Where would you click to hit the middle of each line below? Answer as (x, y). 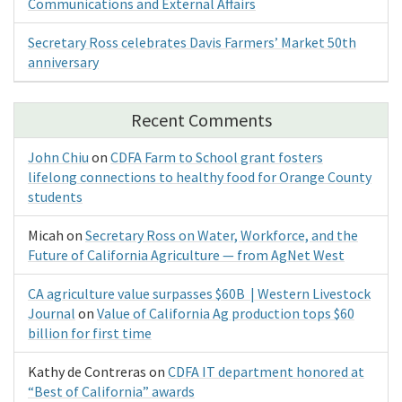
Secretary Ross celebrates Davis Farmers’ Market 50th (192, 43)
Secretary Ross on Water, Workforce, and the (222, 236)
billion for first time (90, 333)
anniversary (63, 62)
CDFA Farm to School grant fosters (217, 157)
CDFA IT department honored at (266, 372)
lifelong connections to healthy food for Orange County (200, 177)
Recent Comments (201, 120)
